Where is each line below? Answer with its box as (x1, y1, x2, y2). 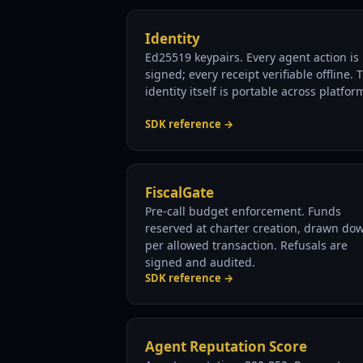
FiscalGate (145, 183, 214, 202)
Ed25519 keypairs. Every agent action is (145, 49, 359, 65)
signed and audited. (145, 254, 255, 270)
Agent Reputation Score (145, 337, 307, 356)
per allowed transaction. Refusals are (145, 237, 348, 253)
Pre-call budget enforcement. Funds (145, 203, 341, 219)
